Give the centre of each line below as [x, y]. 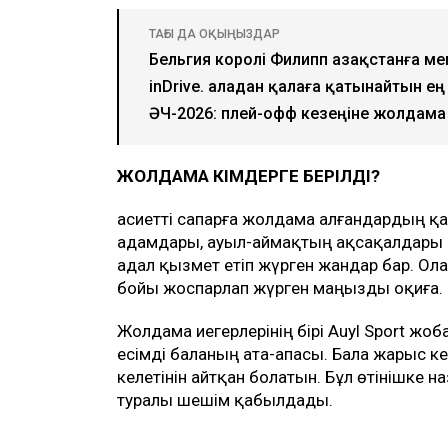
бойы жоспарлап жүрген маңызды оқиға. [280, 288]
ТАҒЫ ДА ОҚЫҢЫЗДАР [214, 34]
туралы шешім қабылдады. [225, 400]
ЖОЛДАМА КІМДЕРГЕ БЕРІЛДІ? [248, 176]
